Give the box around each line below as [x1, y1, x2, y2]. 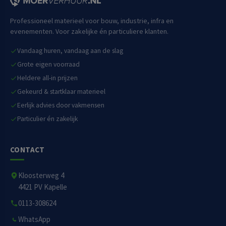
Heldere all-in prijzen [17, 74, 78, 82]
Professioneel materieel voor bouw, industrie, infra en [10, 16, 174, 25]
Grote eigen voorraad [17, 60, 80, 69]
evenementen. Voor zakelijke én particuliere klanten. [10, 27, 168, 36]
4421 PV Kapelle [18, 182, 67, 192]
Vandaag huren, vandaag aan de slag [17, 46, 123, 55]
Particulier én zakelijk [17, 115, 78, 123]
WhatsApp [18, 214, 50, 224]
